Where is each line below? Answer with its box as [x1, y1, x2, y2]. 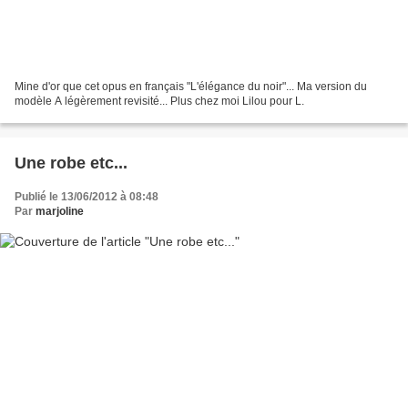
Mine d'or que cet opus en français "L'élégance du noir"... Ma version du [15, 80, 367, 94]
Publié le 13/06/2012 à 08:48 [15, 190, 158, 204]
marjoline [36, 205, 84, 219]
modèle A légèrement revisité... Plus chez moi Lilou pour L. [15, 95, 304, 108]
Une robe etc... [15, 154, 127, 173]
